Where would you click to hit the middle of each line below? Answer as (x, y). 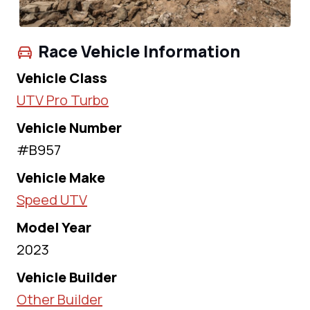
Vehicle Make (61, 178)
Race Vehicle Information (139, 52)
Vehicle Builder (67, 277)
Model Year (54, 228)
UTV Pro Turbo (63, 100)
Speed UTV (52, 200)
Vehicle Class (62, 78)
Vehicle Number (69, 128)
